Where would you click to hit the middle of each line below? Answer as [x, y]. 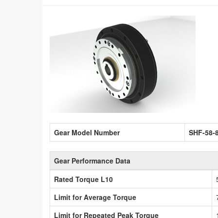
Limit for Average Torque [95, 197]
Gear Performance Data [92, 161]
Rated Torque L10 [83, 179]
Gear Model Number [87, 133]
